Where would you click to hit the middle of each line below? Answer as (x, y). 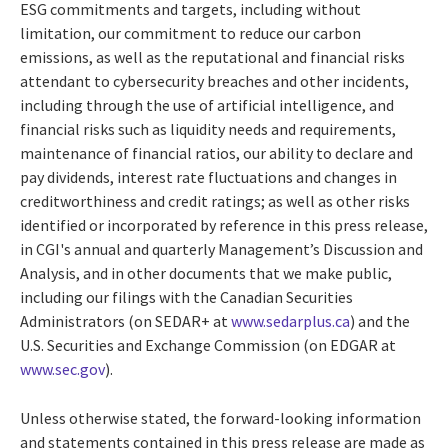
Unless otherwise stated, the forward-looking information (220, 418)
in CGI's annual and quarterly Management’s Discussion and (221, 249)
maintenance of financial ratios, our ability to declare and (216, 153)
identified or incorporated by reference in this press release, (224, 225)
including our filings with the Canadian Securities (186, 297)
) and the (380, 321)
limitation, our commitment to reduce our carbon (190, 33)
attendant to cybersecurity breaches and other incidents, (214, 81)
